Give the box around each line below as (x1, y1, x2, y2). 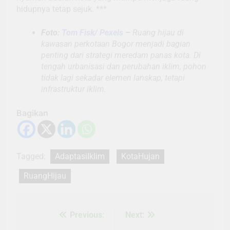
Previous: (70, 210, 104, 220)
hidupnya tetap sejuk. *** (16, 4, 107, 14)
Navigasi (26, 210, 74, 225)
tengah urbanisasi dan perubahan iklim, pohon (41, 62, 206, 72)
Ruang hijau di (130, 28, 184, 38)
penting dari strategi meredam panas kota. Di (41, 50, 201, 61)
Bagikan (16, 108, 48, 119)
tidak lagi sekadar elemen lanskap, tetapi (41, 73, 185, 83)
